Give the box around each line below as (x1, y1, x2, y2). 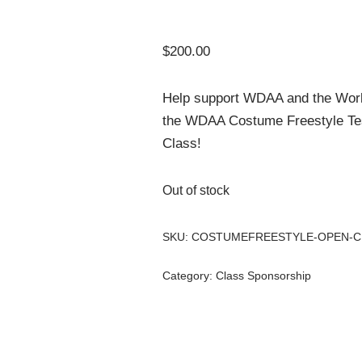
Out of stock (162, 183, 230, 198)
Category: (162, 270, 217, 283)
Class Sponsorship (216, 270, 312, 283)
